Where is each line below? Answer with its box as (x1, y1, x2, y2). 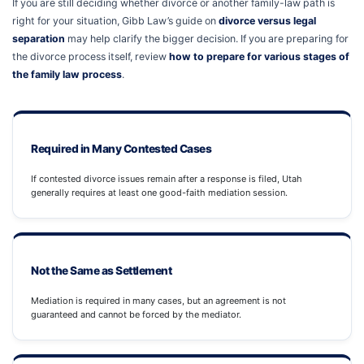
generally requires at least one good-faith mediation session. (31, 187, 288, 199)
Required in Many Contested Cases (31, 142, 211, 156)
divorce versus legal (219, 15, 316, 28)
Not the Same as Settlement (31, 263, 171, 277)
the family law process (12, 68, 122, 81)
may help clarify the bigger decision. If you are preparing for (65, 32, 349, 45)
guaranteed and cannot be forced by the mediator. (31, 309, 241, 321)
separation (12, 32, 65, 45)
